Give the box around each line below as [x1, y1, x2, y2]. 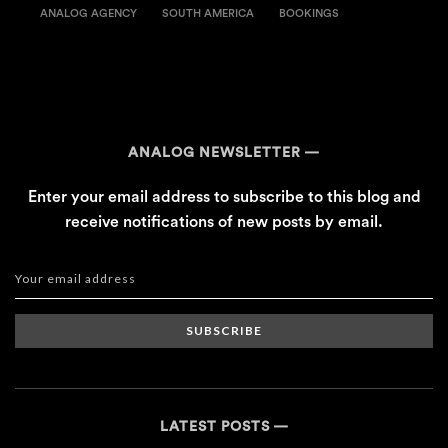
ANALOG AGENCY [40, 8, 137, 20]
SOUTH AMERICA [162, 8, 254, 20]
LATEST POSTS [159, 420, 270, 435]
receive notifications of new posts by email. [65, 214, 383, 231]
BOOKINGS [279, 8, 339, 20]
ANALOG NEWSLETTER [128, 146, 301, 161]
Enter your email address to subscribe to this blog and [27, 189, 421, 206]
